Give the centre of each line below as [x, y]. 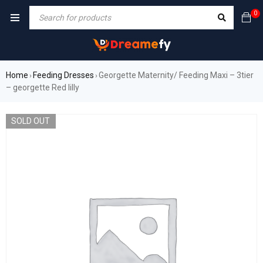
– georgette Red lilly [43, 88]
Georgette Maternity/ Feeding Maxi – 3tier [176, 75]
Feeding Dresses [63, 75]
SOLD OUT [31, 121]
